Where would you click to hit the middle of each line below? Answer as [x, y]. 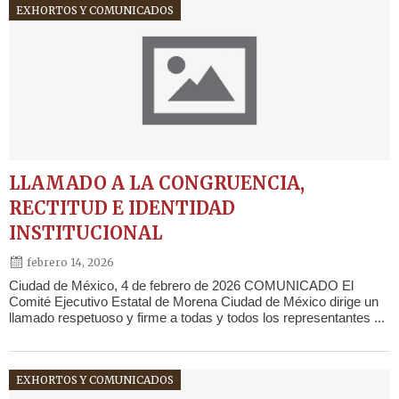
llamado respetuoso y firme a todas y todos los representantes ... [197, 318]
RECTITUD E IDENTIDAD [122, 208]
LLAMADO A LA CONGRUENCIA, [157, 183]
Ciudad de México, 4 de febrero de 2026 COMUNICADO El [181, 286]
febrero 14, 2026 [70, 262]
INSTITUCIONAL [85, 233]
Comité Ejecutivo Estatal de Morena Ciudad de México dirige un [194, 302]
